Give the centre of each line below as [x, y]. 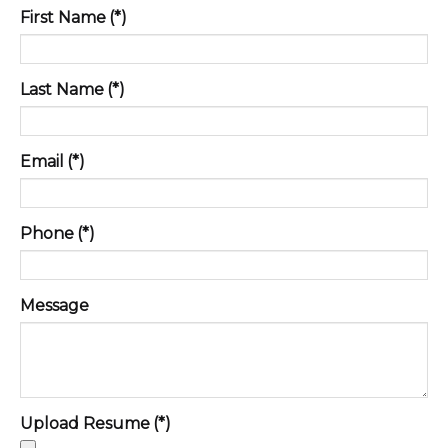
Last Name [62, 89]
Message [54, 305]
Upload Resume [85, 423]
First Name [63, 17]
